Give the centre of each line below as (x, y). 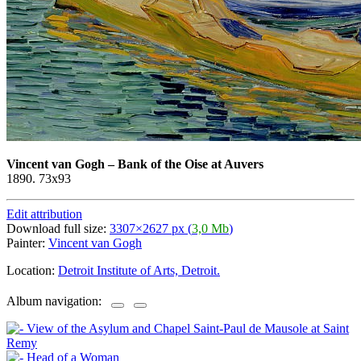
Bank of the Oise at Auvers (191, 164)
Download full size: (58, 228)
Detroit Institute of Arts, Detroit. (139, 270)
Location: (32, 270)
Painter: (27, 243)
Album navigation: (59, 301)
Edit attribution (44, 214)
